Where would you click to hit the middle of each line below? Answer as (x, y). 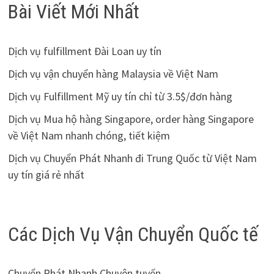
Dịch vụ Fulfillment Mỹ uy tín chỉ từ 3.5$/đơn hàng (120, 96)
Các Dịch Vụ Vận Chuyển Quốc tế (133, 234)
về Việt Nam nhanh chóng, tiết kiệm (89, 135)
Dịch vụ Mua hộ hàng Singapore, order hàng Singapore (131, 119)
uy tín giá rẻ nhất (46, 174)
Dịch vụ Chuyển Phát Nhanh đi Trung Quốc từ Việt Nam (132, 158)
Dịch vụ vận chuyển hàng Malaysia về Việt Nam (113, 73)
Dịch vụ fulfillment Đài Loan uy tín (84, 51)
